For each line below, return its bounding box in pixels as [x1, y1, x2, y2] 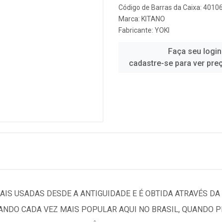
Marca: [118, 15, 141, 23]
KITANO [141, 15, 165, 23]
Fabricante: [118, 26, 155, 34]
